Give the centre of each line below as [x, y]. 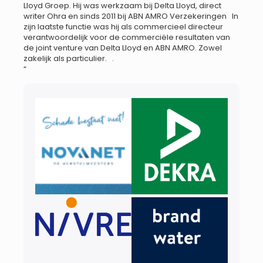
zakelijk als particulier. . [69, 59]
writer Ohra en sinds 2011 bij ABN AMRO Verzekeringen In [131, 16]
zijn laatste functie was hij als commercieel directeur [123, 27]
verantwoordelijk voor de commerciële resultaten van [127, 38]
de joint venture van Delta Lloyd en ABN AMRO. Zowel [123, 48]
